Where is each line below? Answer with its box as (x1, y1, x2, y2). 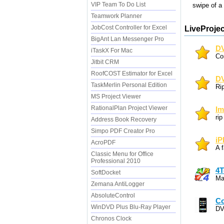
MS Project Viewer (91, 93, 141, 100)
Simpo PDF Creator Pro (91, 127, 155, 134)
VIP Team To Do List (91, 1, 145, 8)
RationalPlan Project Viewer (91, 104, 167, 111)
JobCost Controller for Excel (91, 24, 167, 31)
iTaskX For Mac (91, 47, 132, 54)
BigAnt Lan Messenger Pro (91, 35, 164, 42)
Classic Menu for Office (91, 150, 153, 157)
